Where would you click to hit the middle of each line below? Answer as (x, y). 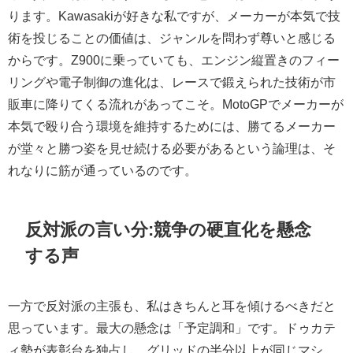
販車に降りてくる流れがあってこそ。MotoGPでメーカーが (176, 104)
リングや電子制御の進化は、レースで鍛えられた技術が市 (172, 82)
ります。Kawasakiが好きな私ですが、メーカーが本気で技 (174, 15)
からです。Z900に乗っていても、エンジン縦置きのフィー (174, 59)
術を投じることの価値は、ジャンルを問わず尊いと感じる (172, 37)
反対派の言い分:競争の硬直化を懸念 (169, 229)
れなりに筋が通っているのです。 (102, 170)
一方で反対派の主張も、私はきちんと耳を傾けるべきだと (172, 306)
